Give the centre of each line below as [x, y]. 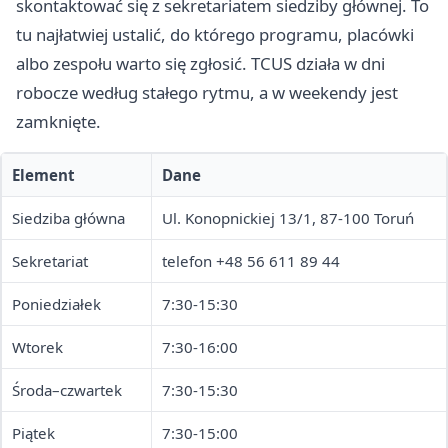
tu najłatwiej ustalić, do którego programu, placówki [215, 35]
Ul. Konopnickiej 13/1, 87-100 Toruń [288, 218]
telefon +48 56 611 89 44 [251, 261]
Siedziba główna [68, 218]
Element [43, 175]
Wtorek [37, 347]
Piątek [33, 433]
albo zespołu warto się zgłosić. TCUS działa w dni [200, 64]
